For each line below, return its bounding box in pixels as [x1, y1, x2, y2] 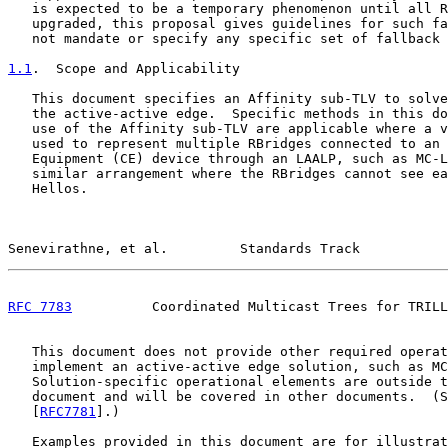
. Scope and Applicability [32, 61, 240, 76]
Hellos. [8, 181, 88, 196]
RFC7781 [40, 404, 96, 419]
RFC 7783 [8, 299, 72, 314]
